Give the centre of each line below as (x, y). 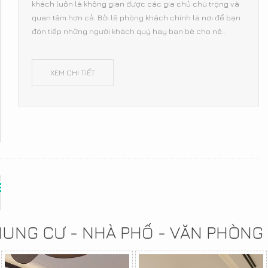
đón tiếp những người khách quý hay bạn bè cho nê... (129, 31)
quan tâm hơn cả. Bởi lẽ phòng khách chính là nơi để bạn (136, 18)
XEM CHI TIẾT (73, 73)
